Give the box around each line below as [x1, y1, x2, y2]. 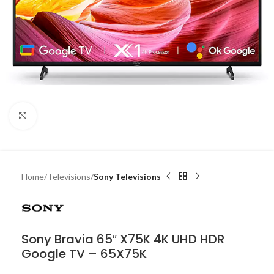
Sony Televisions [94, 171, 161, 182]
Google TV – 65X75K [21, 245, 147, 263]
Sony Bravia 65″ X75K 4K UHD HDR [21, 231, 224, 248]
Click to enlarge [36, 111, 95, 120]
